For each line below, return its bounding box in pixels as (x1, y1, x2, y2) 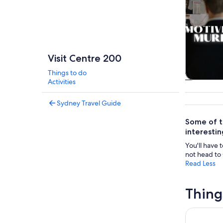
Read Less (185, 159, 216, 168)
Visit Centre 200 (48, 52, 121, 64)
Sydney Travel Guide (57, 99, 121, 108)
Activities (48, 77, 76, 86)
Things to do (48, 68, 87, 77)
